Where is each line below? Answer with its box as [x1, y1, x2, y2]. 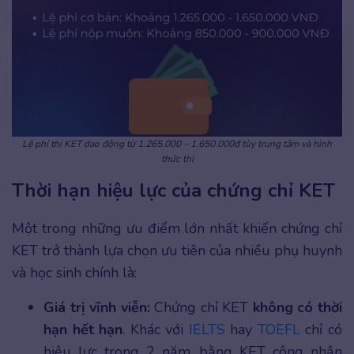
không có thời [252, 298, 343, 318]
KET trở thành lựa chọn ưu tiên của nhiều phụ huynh [12, 241, 342, 261]
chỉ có [299, 320, 343, 340]
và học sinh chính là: [12, 263, 137, 283]
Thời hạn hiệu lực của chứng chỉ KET [12, 178, 335, 204]
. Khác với [122, 320, 189, 340]
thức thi [160, 153, 194, 166]
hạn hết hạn [43, 320, 123, 340]
